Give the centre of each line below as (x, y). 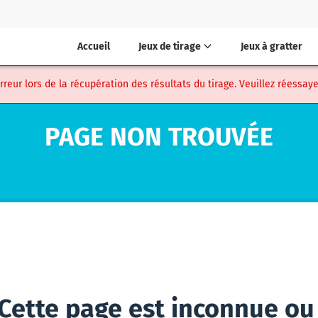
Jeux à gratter (272, 46)
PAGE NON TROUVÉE (159, 137)
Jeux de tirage (170, 46)
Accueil (94, 46)
